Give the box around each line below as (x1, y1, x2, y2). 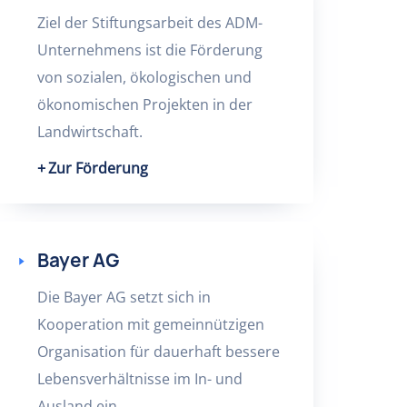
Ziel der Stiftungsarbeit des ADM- (36, 13, 263, 33)
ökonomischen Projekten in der (36, 94, 253, 114)
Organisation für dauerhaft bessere (36, 342, 280, 362)
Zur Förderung (47, 158, 148, 178)
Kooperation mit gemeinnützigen (36, 314, 264, 334)
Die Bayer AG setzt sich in (36, 287, 211, 307)
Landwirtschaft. (36, 122, 146, 142)
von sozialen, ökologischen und (36, 67, 252, 87)
